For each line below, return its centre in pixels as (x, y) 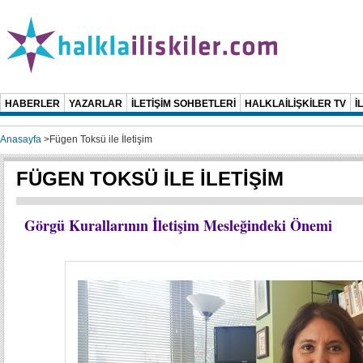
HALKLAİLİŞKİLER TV (295, 104)
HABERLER (32, 104)
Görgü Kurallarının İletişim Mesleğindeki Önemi (178, 225)
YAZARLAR (96, 104)
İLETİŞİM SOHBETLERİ (184, 104)
